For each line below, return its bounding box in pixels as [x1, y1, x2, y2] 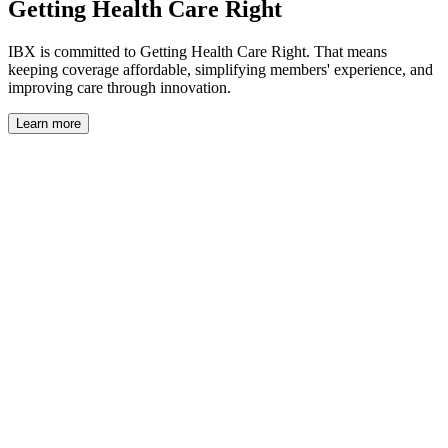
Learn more [16, 116, 81, 132]
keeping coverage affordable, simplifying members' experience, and [8, 61, 433, 79]
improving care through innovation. [8, 79, 231, 97]
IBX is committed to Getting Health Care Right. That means [8, 43, 387, 61]
